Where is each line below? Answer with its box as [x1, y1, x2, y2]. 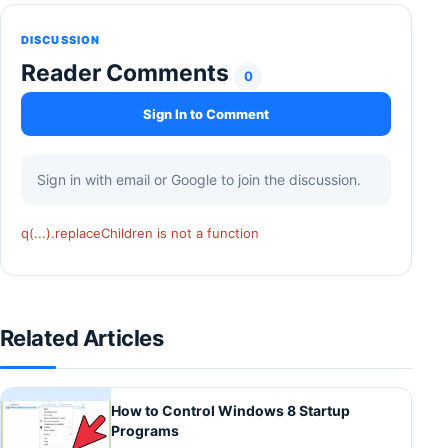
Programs [111, 422, 179, 440]
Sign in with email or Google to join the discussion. [37, 171, 361, 189]
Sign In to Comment [143, 105, 269, 122]
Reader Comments [21, 59, 234, 88]
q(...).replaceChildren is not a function [21, 225, 259, 242]
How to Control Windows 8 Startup [111, 402, 350, 420]
